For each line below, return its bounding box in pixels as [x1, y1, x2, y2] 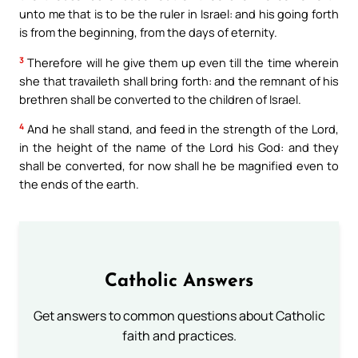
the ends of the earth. [19, 176, 139, 193]
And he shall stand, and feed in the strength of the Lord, [24, 121, 339, 137]
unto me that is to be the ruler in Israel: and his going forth [19, 6, 339, 22]
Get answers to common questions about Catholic [33, 307, 325, 325]
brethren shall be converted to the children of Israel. [19, 90, 301, 107]
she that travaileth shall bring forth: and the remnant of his [19, 72, 339, 89]
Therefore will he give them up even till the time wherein [24, 54, 339, 70]
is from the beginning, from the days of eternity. [19, 24, 277, 41]
